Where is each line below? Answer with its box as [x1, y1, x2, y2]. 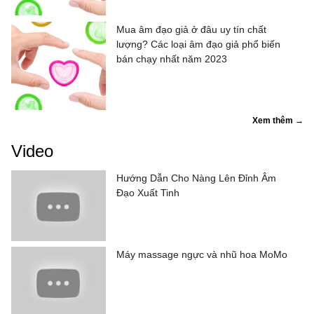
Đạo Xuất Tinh [116, 186, 179, 198]
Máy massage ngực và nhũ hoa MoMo [116, 248, 287, 260]
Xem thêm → [252, 115, 303, 125]
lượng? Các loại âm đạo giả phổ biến [116, 38, 280, 50]
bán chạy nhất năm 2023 [116, 53, 227, 64]
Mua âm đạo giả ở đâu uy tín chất [116, 23, 266, 35]
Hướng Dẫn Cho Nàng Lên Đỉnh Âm [116, 172, 276, 184]
